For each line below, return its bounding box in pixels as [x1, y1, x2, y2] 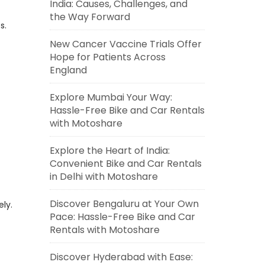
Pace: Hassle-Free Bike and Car [49, 210, 195, 224]
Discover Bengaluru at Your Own [49, 197, 199, 211]
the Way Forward [49, 10, 130, 24]
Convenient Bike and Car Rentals [49, 157, 202, 170]
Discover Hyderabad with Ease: [49, 250, 193, 264]
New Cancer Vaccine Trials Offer [49, 37, 202, 51]
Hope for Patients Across [49, 50, 166, 64]
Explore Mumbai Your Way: [49, 91, 172, 104]
